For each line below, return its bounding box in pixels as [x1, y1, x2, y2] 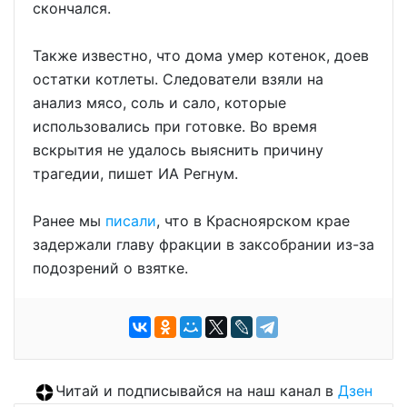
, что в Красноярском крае [156, 211, 350, 230]
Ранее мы [33, 211, 105, 230]
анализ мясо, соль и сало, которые [33, 93, 286, 112]
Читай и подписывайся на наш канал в [55, 381, 338, 400]
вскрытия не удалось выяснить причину [33, 140, 323, 159]
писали [105, 211, 156, 230]
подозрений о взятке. [33, 258, 188, 277]
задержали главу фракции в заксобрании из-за [33, 234, 374, 253]
